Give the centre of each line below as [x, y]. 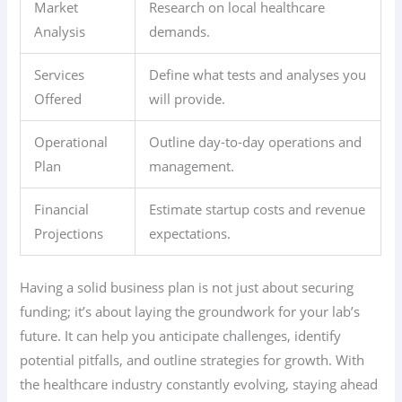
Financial [62, 209]
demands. [180, 31]
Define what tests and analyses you [258, 74]
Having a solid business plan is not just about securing [187, 287]
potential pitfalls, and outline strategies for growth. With [192, 359]
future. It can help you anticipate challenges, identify [181, 335]
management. [192, 166]
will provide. [188, 98]
